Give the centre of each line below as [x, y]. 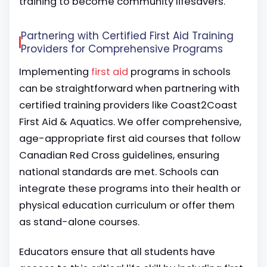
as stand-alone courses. [79, 222]
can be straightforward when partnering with [129, 89]
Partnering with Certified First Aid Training [127, 36]
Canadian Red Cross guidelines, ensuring [119, 155]
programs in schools [179, 72]
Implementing [55, 72]
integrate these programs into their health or [130, 189]
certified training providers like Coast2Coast [128, 105]
